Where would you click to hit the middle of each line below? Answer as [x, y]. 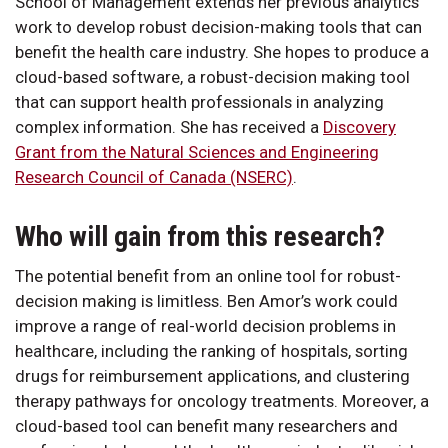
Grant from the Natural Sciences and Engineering [197, 151]
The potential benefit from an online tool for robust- [208, 275]
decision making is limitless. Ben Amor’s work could [206, 300]
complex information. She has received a [169, 126]
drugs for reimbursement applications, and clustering [212, 375]
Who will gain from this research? [200, 236]
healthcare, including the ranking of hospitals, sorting [211, 350]
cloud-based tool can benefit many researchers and [206, 425]
